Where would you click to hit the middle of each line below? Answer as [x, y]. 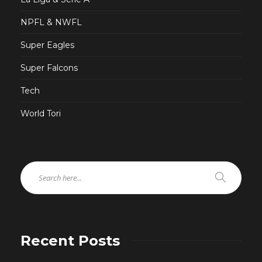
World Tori [41, 113]
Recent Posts [70, 240]
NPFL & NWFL [51, 22]
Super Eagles [47, 45]
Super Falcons [49, 68]
